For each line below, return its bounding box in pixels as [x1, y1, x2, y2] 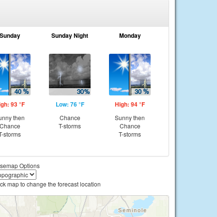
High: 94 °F [115, 100, 145, 108]
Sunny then [115, 113, 145, 122]
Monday [119, 31, 141, 40]
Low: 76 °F [55, 100, 84, 108]
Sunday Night [51, 31, 88, 40]
